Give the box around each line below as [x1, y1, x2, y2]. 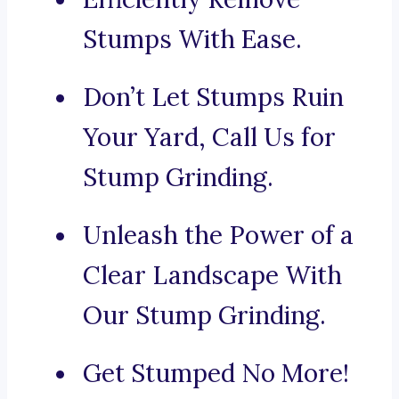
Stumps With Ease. [83, 23, 302, 56]
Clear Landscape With [83, 259, 342, 292]
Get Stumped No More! [83, 357, 349, 390]
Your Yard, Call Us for [83, 121, 336, 154]
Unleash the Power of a [83, 219, 354, 252]
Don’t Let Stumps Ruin [83, 81, 344, 114]
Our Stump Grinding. [83, 299, 326, 332]
